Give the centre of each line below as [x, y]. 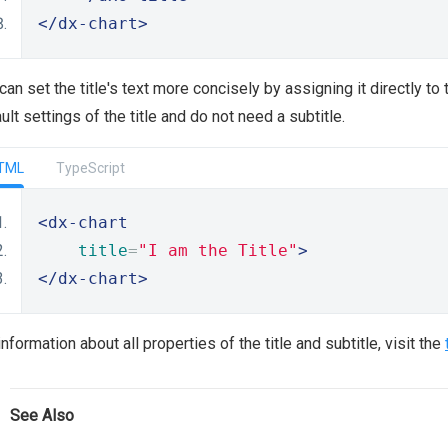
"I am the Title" [218, 250]
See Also [42, 415]
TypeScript [90, 168]
